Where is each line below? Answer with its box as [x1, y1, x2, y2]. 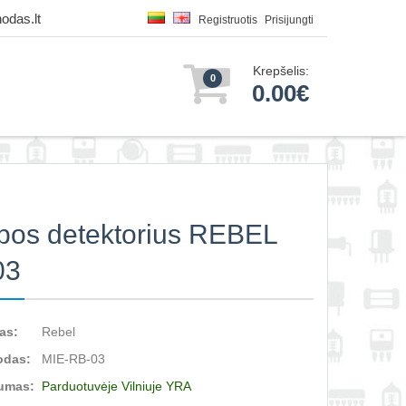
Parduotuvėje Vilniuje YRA [42, 379, 192, 393]
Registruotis [198, 14, 257, 26]
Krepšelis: [253, 63, 309, 78]
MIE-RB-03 [42, 352, 106, 366]
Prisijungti [265, 14, 314, 26]
